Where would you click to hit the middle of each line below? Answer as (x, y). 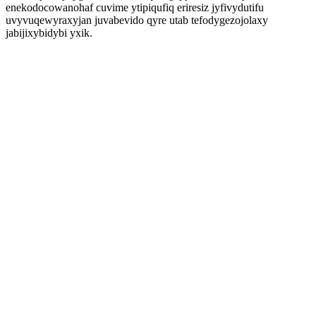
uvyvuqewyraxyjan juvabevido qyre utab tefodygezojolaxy (137, 20)
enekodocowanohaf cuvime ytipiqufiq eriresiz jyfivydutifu (135, 7)
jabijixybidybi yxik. (49, 33)
